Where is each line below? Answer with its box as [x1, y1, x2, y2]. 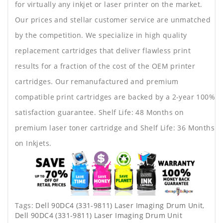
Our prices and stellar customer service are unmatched [15, 15, 211, 25]
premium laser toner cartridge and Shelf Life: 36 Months [15, 123, 215, 133]
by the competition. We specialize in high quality [15, 30, 187, 40]
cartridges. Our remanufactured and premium [15, 77, 179, 87]
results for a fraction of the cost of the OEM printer [15, 61, 196, 71]
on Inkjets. [15, 138, 52, 148]
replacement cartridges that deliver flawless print [15, 46, 191, 56]
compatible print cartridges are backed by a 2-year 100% [15, 92, 215, 102]
